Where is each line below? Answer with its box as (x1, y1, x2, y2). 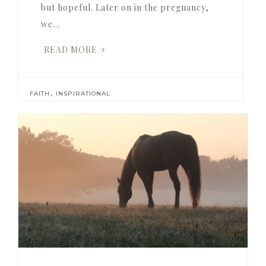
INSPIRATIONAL (55, 90, 110, 98)
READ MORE (43, 44, 97, 56)
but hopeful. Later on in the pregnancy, (40, 2, 209, 14)
